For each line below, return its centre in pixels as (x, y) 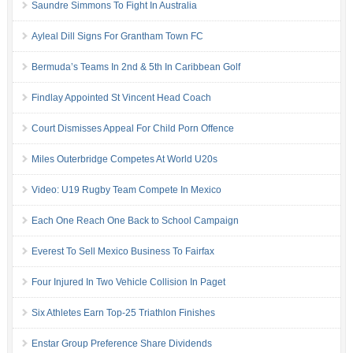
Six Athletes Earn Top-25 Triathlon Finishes (123, 313)
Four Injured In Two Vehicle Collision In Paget (128, 282)
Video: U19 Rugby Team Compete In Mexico (126, 190)
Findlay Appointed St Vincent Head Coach (121, 98)
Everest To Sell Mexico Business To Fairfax (123, 252)
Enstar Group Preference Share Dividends (121, 344)
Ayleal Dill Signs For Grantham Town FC (117, 37)
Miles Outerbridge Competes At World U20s (124, 160)
